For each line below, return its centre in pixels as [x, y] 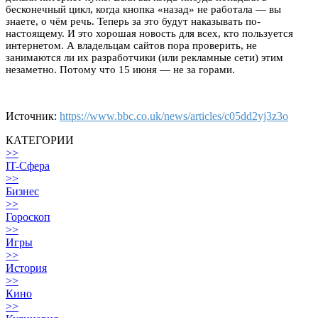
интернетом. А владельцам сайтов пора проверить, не [131, 46]
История [26, 268]
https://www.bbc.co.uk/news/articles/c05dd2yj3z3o [174, 116]
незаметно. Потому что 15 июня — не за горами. [120, 70]
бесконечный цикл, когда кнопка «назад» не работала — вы [143, 10]
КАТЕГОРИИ [40, 141]
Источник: [33, 116]
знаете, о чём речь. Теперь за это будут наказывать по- [133, 22]
